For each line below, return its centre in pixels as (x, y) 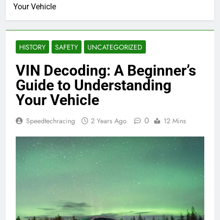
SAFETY (67, 47)
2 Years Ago (109, 121)
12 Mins (175, 121)
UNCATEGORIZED (115, 47)
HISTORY (32, 47)
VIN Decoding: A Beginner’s (106, 70)
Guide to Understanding (94, 85)
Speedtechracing (51, 121)
